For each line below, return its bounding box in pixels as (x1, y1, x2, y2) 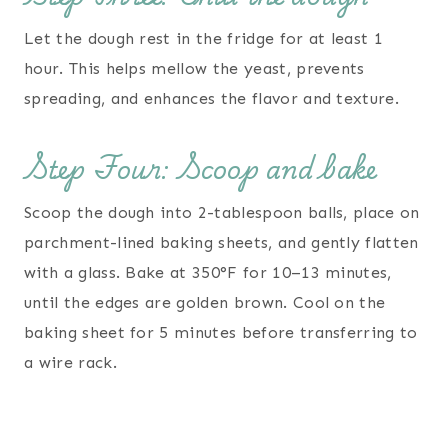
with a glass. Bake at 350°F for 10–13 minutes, (24, 263, 392, 283)
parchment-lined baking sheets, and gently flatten (24, 233, 419, 253)
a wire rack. (24, 353, 117, 373)
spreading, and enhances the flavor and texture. (24, 89, 400, 109)
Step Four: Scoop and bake (24, 145, 376, 192)
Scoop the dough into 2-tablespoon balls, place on (24, 203, 420, 223)
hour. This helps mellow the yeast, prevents (24, 59, 365, 79)
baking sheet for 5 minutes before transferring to (24, 323, 418, 343)
